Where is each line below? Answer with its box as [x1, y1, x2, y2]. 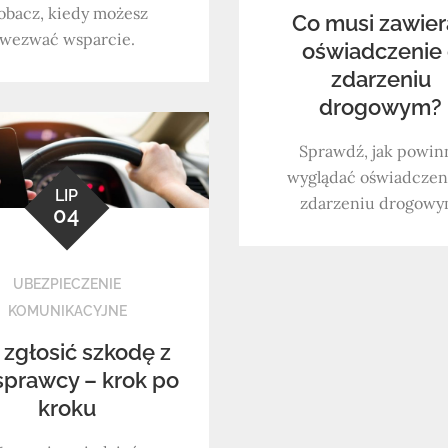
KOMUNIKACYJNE [7, 302, 127, 319]
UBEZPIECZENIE [13, 275, 122, 292]
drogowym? [319, 93, 443, 120]
